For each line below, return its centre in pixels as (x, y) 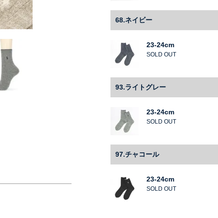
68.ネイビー (134, 20)
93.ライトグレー (141, 87)
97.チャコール (137, 154)
